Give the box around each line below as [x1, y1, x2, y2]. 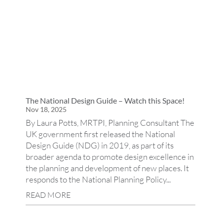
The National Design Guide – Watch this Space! [26, 95, 185, 105]
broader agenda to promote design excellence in [26, 151, 194, 162]
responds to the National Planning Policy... [26, 174, 171, 184]
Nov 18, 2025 [26, 105, 67, 113]
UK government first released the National [26, 128, 176, 139]
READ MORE [26, 189, 71, 200]
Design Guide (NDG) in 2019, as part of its [26, 140, 174, 150]
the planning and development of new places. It [26, 162, 189, 173]
